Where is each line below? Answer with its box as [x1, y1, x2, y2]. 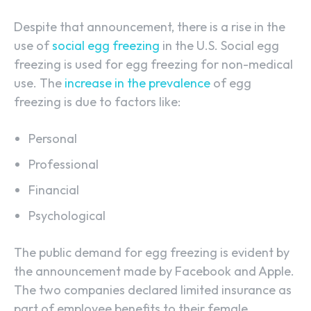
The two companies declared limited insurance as [14, 282, 292, 299]
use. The [14, 75, 62, 92]
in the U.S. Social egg [160, 37, 279, 54]
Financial [28, 182, 79, 199]
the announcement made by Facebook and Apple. [14, 263, 294, 280]
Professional [28, 156, 99, 173]
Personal [28, 131, 77, 147]
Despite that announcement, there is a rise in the [14, 19, 285, 35]
